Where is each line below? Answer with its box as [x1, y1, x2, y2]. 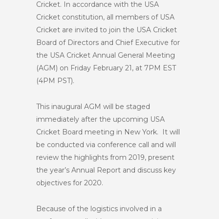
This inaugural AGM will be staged [36, 102, 150, 111]
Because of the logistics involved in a [36, 204, 162, 213]
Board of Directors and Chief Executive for [36, 38, 180, 47]
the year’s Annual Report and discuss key [36, 166, 176, 175]
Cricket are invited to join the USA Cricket [36, 25, 177, 34]
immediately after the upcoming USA [36, 115, 165, 124]
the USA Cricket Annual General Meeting [36, 51, 175, 60]
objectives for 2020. [36, 178, 105, 187]
